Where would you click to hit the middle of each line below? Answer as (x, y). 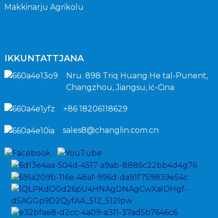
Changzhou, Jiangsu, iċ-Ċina (120, 87)
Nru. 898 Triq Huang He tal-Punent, (137, 75)
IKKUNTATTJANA (44, 58)
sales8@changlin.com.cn (110, 130)
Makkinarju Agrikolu (44, 7)
